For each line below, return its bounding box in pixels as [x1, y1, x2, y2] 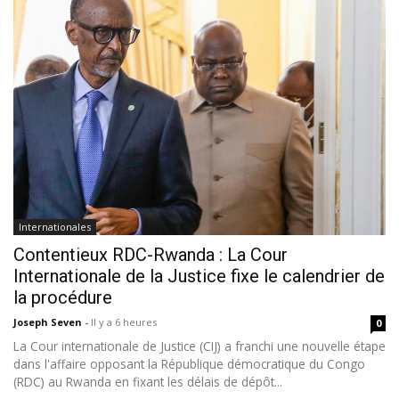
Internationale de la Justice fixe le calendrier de [13, 265, 385, 288]
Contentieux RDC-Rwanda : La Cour [13, 244, 288, 266]
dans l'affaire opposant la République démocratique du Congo [13, 355, 365, 373]
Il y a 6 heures [91, 315, 157, 330]
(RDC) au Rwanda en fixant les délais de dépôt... [13, 373, 282, 391]
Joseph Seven [13, 315, 85, 330]
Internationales [19, 220, 91, 234]
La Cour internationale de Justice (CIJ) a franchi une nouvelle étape [13, 338, 386, 355]
